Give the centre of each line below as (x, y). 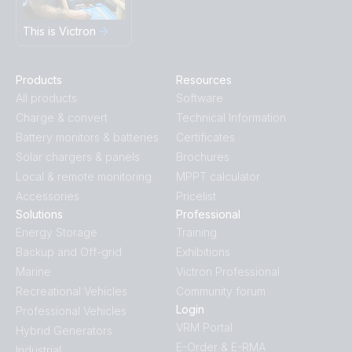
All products (46, 98)
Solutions (39, 214)
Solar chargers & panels (78, 157)
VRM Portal (204, 328)
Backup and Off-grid (69, 252)
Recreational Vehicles (71, 291)
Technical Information (231, 118)
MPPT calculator (218, 177)
